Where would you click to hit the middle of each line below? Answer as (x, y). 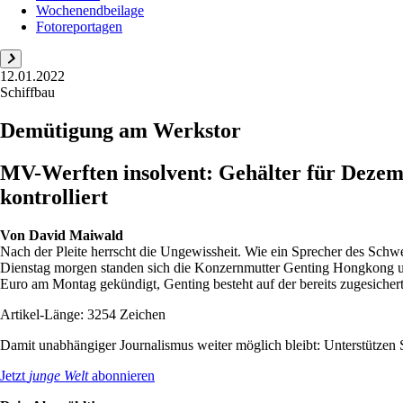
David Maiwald (76, 235)
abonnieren (121, 375)
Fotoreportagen (79, 26)
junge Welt (58, 375)
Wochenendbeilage (90, 10)
